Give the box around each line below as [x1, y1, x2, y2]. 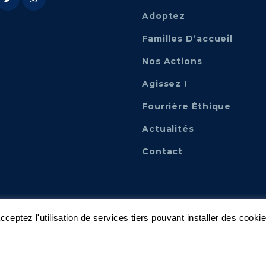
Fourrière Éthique [141, 100, 232, 112]
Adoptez [141, 10, 186, 21]
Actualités [141, 123, 194, 134]
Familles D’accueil [141, 33, 233, 44]
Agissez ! [141, 78, 188, 89]
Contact [141, 145, 183, 157]
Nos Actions [141, 55, 202, 66]
